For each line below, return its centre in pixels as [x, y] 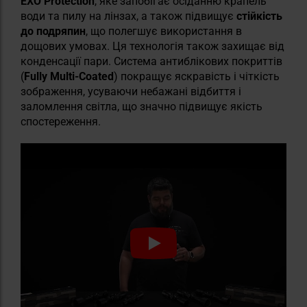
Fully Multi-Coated [69, 76]
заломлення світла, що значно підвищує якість [142, 107]
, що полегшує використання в [164, 31]
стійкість [259, 16]
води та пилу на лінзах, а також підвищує [128, 16]
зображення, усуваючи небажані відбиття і [131, 91]
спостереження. [61, 122]
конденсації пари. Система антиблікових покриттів [151, 61]
